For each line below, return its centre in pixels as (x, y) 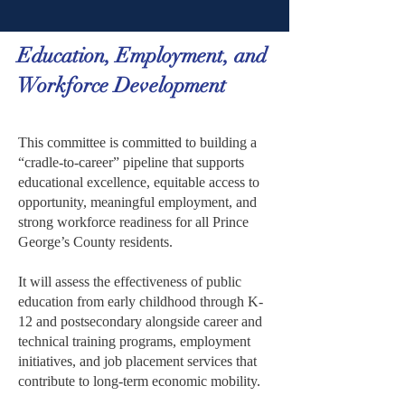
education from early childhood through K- (141, 301)
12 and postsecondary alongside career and (140, 321)
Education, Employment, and (142, 56)
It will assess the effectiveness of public (130, 282)
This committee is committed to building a (137, 142)
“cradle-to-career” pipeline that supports (131, 162)
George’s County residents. (95, 242)
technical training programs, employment (134, 341)
